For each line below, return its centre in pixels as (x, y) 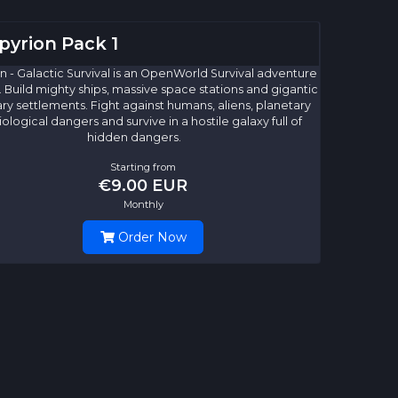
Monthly (143, 205)
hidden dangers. (134, 138)
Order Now (150, 238)
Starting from (143, 167)
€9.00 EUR (143, 186)
